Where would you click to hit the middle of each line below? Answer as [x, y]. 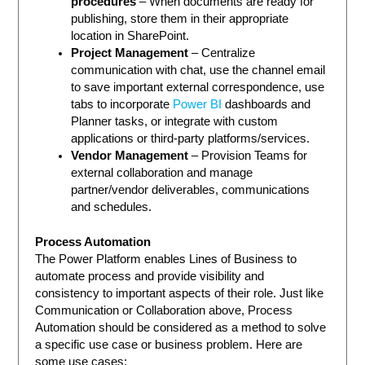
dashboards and [266, 105]
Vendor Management [130, 156]
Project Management [130, 53]
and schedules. [112, 207]
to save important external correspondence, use [198, 88]
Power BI [198, 105]
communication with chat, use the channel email [198, 70]
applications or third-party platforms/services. [191, 139]
